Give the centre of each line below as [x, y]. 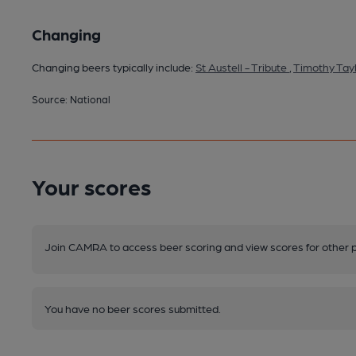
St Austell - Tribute [242, 67]
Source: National [71, 99]
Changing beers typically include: [114, 67]
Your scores [91, 186]
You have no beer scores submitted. [133, 309]
